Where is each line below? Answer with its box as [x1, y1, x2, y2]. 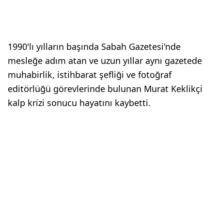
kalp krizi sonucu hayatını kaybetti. [8, 97, 151, 108]
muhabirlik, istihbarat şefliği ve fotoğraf [8, 69, 171, 80]
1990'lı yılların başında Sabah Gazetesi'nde [8, 41, 181, 52]
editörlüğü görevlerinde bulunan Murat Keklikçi [8, 83, 202, 94]
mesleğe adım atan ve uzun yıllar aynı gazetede [8, 55, 202, 66]
